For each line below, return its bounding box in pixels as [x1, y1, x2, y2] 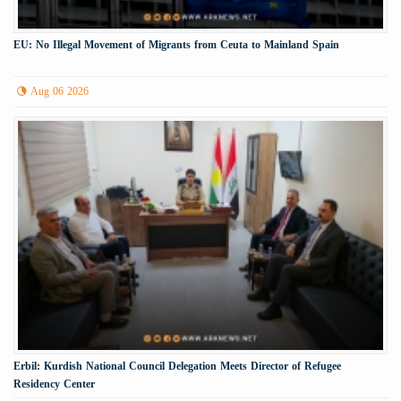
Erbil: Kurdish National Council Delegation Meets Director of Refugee [13, 356, 341, 377]
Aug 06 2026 [30, 81, 89, 102]
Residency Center [13, 374, 95, 395]
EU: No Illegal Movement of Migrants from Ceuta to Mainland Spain [13, 35, 339, 55]
